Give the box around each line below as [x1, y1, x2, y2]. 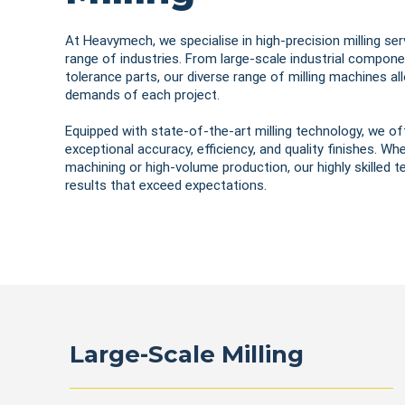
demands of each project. [64, 87, 220, 103]
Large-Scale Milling [69, 340, 304, 369]
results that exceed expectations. [64, 177, 267, 193]
